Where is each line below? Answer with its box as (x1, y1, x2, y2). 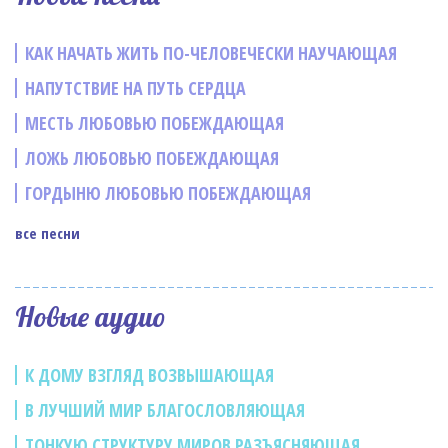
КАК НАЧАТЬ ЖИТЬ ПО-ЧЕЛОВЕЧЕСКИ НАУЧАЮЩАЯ (25, 41, 397, 65)
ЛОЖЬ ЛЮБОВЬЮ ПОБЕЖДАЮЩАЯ (25, 146, 279, 170)
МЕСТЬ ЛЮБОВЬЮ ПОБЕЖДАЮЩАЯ (25, 111, 284, 135)
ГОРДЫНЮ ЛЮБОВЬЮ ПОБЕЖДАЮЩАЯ (25, 181, 311, 205)
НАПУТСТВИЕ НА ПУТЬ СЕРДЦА (25, 76, 246, 100)
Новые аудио (15, 299, 166, 334)
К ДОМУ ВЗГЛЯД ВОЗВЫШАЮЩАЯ (25, 363, 274, 387)
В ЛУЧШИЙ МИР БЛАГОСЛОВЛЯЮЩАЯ (25, 398, 305, 422)
